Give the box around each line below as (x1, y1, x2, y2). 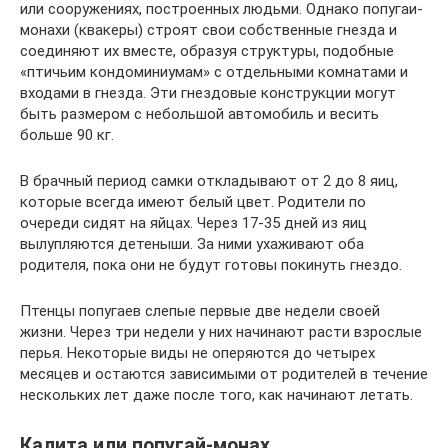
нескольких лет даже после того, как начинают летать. (20, 385, 413, 404)
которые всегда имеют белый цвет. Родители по (20, 192, 366, 211)
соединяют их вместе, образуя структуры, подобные (20, 41, 394, 60)
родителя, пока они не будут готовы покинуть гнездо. (20, 255, 402, 274)
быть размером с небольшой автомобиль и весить (20, 104, 379, 123)
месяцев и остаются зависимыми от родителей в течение (20, 364, 428, 383)
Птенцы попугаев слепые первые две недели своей (20, 301, 380, 320)
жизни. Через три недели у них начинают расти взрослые (20, 322, 422, 341)
